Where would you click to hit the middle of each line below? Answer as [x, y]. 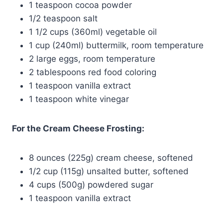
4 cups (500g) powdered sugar [91, 185]
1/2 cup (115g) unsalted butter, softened [109, 171]
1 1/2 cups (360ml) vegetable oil [93, 32]
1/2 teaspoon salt [63, 19]
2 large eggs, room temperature [92, 59]
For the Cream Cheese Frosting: [78, 129]
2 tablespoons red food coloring [93, 72]
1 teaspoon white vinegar [79, 99]
